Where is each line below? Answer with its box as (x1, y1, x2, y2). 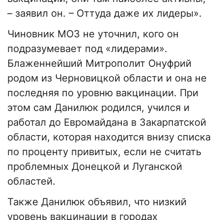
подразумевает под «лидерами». (7, 43, 167, 55)
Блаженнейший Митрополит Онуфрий (7, 57, 192, 70)
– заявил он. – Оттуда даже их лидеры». (7, 7, 202, 20)
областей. (7, 175, 55, 188)
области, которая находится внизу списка (7, 131, 211, 143)
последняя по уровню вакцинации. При (7, 87, 198, 99)
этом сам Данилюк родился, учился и (7, 102, 190, 114)
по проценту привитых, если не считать (7, 146, 201, 158)
